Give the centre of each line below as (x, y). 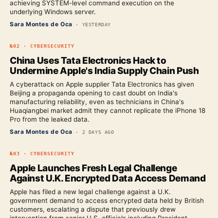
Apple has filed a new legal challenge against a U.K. (90, 192)
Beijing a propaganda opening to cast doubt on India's (94, 93)
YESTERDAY (97, 25)
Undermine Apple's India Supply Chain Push (104, 71)
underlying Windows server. (53, 12)
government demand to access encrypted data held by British (107, 200)
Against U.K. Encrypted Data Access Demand (108, 178)
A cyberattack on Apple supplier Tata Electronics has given (102, 84)
